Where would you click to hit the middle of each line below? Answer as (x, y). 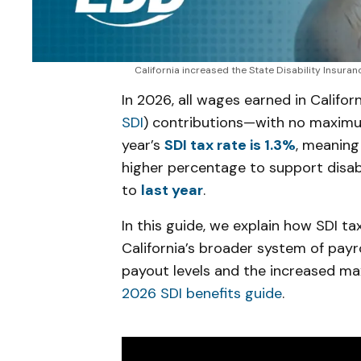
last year (172, 191)
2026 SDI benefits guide (202, 294)
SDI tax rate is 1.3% (230, 145)
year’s (143, 145)
